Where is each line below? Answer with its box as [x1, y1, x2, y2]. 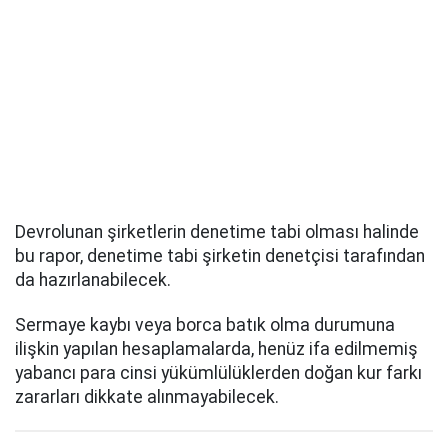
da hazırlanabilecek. [15, 269, 171, 290]
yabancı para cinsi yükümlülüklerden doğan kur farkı [15, 362, 422, 383]
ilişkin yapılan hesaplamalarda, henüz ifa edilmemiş [15, 338, 418, 359]
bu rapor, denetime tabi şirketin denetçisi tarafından [15, 245, 425, 266]
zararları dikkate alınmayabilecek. [15, 386, 279, 407]
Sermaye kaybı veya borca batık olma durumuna [15, 314, 395, 335]
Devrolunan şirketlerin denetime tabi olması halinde [15, 221, 419, 242]
